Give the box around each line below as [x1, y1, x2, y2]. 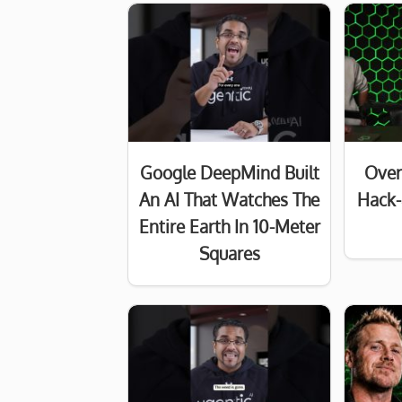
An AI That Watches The [139, 188, 320, 212]
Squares [198, 242, 260, 266]
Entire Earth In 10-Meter [138, 215, 320, 239]
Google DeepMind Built [139, 162, 319, 185]
